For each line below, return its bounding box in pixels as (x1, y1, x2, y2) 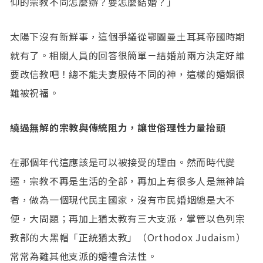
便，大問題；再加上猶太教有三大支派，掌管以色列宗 (10, 211, 245, 226)
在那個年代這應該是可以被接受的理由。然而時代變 (10, 155, 236, 170)
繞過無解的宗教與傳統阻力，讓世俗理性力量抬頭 (10, 120, 226, 135)
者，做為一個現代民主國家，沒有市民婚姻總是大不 (10, 193, 236, 207)
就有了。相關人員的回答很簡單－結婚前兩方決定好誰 (10, 48, 245, 62)
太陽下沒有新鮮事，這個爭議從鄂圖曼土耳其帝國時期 (10, 29, 245, 43)
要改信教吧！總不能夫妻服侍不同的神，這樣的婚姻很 (10, 66, 245, 81)
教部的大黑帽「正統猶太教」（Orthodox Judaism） (10, 230, 246, 245)
